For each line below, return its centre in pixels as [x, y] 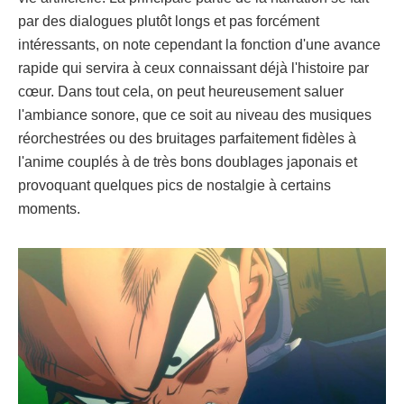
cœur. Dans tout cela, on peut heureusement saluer [181, 91]
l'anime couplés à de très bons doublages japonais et [188, 161]
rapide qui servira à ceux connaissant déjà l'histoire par [193, 68]
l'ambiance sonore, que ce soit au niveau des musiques [195, 115]
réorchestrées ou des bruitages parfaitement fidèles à [187, 138]
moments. [49, 208]
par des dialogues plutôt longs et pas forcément [169, 21]
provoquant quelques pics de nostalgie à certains [174, 185]
